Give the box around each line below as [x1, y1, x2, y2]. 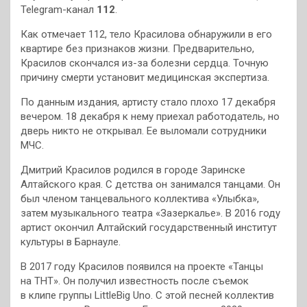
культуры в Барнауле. [21, 235, 121, 248]
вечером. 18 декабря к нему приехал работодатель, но [21, 110, 280, 123]
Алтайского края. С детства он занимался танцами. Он [21, 177, 280, 191]
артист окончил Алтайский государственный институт [21, 221, 277, 234]
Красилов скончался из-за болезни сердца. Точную [21, 56, 269, 69]
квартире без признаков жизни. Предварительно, [21, 42, 254, 55]
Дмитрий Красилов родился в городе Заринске [21, 163, 245, 176]
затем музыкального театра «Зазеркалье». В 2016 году [21, 206, 280, 219]
